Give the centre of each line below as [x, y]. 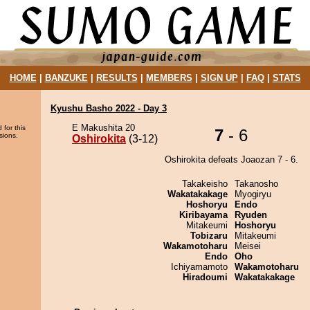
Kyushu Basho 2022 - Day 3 [109, 108]
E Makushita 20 [103, 128]
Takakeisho [205, 184]
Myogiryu [253, 194]
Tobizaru [209, 236]
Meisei [248, 246]
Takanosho [256, 184]
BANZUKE [66, 78]
